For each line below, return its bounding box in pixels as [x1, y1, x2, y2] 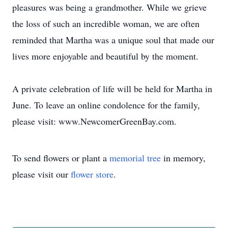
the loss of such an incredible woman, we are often [12, 17, 199, 30]
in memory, [161, 152, 206, 164]
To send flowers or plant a [12, 152, 109, 164]
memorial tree [109, 152, 161, 164]
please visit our [12, 168, 71, 180]
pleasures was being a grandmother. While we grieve [12, 1, 207, 13]
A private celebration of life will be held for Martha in [12, 82, 212, 95]
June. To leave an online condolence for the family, [12, 99, 200, 111]
